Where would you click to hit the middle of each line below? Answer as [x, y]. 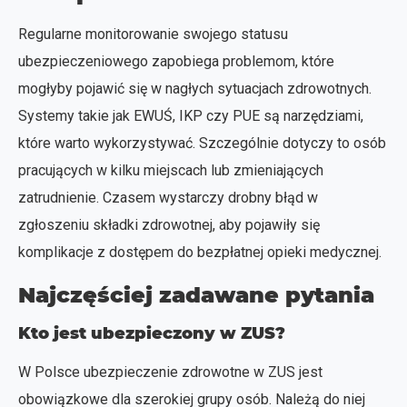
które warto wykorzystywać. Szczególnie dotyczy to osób [202, 143]
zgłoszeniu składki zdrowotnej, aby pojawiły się [169, 224]
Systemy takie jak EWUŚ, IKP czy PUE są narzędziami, [191, 115]
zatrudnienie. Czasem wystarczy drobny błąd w [168, 197]
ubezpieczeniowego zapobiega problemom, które [176, 61]
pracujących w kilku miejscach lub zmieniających [171, 170]
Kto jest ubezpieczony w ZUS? [152, 333]
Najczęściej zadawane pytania [196, 294]
